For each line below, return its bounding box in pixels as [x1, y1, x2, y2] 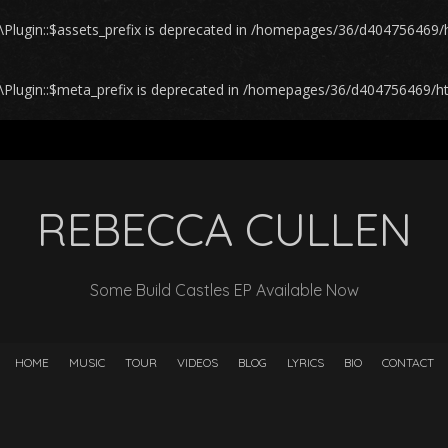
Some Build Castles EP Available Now [89, 280, 359, 300]
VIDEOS [176, 355, 218, 370]
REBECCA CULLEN [36, 201, 412, 257]
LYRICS [286, 355, 324, 370]
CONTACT [381, 355, 434, 370]
